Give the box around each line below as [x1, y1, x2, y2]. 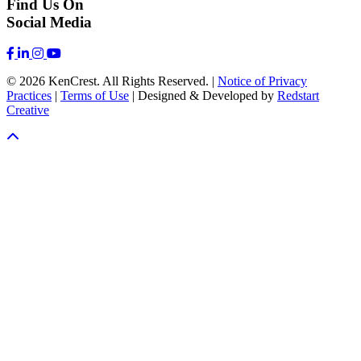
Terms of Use [60, 89, 129, 103]
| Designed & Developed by [129, 89, 277, 103]
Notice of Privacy [218, 74, 307, 89]
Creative [6, 103, 49, 118]
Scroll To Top [6, 130, 76, 144]
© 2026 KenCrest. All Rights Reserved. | [6, 74, 218, 89]
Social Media [6, 14, 92, 31]
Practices [6, 89, 52, 103]
